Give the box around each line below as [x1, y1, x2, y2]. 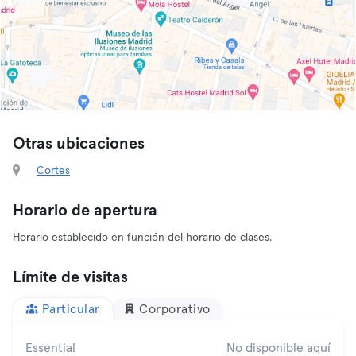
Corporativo [139, 303, 211, 315]
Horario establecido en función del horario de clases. [13, 232, 272, 243]
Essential [25, 342, 75, 354]
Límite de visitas [13, 269, 128, 285]
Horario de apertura [13, 203, 157, 219]
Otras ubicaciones [13, 136, 145, 152]
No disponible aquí [226, 342, 331, 354]
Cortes [37, 165, 70, 176]
